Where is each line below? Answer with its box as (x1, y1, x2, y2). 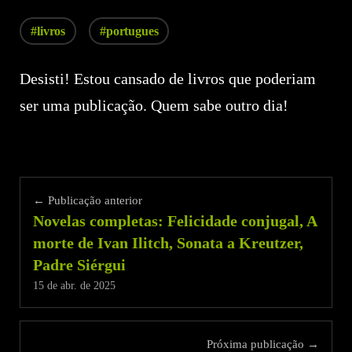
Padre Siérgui (33, 255, 126, 273)
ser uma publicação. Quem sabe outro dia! (20, 96, 289, 114)
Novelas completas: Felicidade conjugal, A (33, 211, 317, 229)
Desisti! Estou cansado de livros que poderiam (20, 69, 317, 87)
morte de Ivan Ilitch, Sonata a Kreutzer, (33, 233, 304, 251)
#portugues (100, 24, 159, 38)
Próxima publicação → (206, 336, 319, 350)
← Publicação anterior (33, 192, 143, 207)
